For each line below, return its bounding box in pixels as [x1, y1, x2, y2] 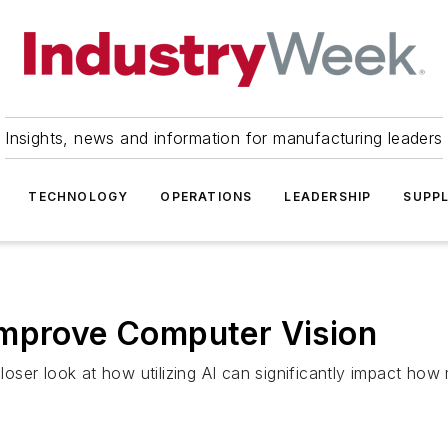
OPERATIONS [160, 189, 253, 204]
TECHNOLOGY [28, 189, 129, 204]
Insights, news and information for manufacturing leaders [5, 128, 443, 148]
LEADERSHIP [284, 189, 372, 204]
